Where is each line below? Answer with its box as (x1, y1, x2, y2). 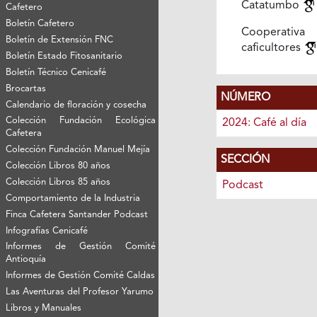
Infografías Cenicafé (6, 226, 88, 236)
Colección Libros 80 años (6, 161, 111, 171)
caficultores (241, 42, 304, 54)
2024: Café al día (221, 117, 306, 129)
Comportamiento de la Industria (6, 193, 141, 203)
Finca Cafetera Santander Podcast (6, 209, 149, 219)
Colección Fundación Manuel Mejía (6, 144, 151, 154)
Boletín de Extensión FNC (6, 35, 114, 45)
